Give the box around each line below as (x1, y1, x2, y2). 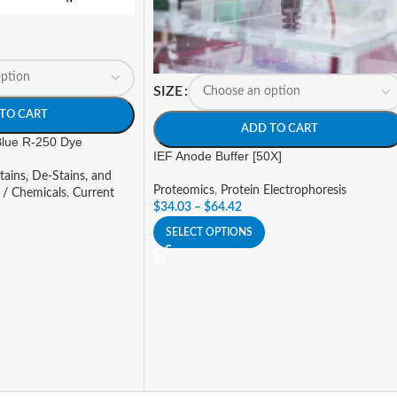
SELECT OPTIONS (166, 226, 253, 237)
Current (73, 186, 114, 199)
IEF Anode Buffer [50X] (153, 148, 282, 163)
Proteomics (153, 183, 214, 197)
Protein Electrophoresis (221, 183, 346, 197)
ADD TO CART (240, 122, 318, 135)
